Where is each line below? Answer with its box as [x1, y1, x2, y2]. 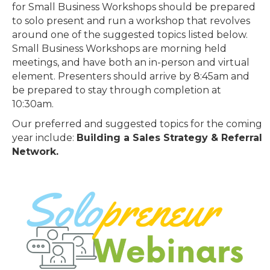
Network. [12, 145, 58, 157]
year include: [12, 131, 77, 143]
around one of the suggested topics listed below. [12, 28, 248, 40]
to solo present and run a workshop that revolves [12, 14, 250, 27]
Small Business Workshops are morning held [12, 42, 227, 54]
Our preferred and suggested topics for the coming [12, 118, 262, 130]
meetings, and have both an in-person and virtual [12, 56, 250, 68]
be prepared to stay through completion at [12, 84, 221, 96]
